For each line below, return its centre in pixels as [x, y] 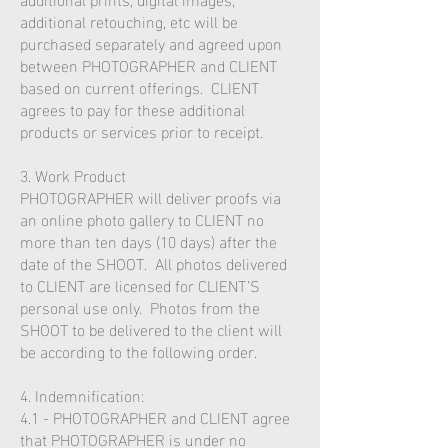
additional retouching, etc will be [129, 20]
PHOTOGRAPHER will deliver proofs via [150, 196]
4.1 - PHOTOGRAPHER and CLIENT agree [155, 416]
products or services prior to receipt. [141, 130]
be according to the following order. [138, 350]
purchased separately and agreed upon [151, 42]
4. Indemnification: [82, 394]
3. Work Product [73, 174]
